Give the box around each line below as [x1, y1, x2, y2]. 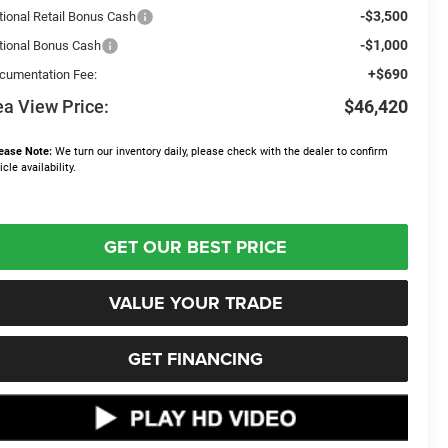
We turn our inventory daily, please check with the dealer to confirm [52, 145, 389, 159]
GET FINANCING [128, 346, 263, 373]
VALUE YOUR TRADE [108, 290, 283, 317]
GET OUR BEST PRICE [104, 234, 287, 261]
